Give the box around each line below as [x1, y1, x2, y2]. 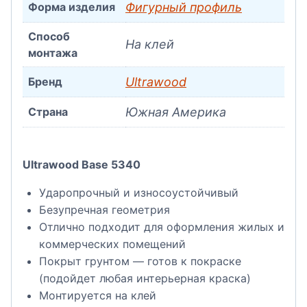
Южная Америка [125, 105, 226, 119]
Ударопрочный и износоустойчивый [39, 185, 238, 199]
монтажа [28, 46, 77, 60]
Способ [28, 29, 70, 43]
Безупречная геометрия [39, 202, 170, 217]
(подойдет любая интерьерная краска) [39, 271, 251, 285]
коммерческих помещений [39, 236, 186, 251]
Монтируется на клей [39, 288, 156, 302]
